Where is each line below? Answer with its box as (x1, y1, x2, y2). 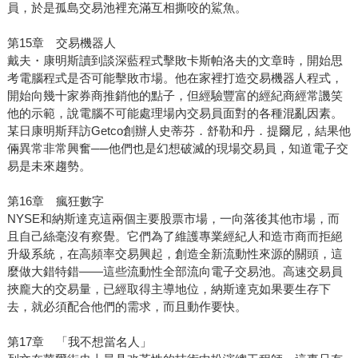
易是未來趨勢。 (6, 159, 91, 173)
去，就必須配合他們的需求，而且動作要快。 (6, 300, 247, 314)
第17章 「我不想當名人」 (6, 335, 152, 349)
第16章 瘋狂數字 (6, 194, 104, 209)
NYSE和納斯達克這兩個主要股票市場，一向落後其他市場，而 (6, 212, 340, 226)
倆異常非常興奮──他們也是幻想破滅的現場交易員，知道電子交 (6, 141, 348, 156)
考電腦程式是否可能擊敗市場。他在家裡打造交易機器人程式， (6, 71, 343, 86)
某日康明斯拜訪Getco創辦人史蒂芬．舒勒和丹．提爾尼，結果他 (6, 124, 351, 138)
